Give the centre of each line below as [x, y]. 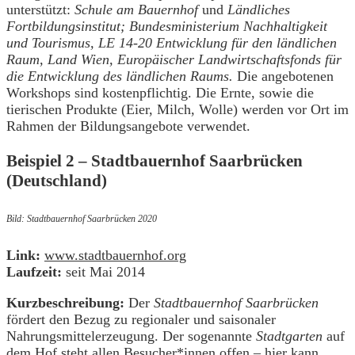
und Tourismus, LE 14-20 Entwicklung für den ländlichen [172, 43]
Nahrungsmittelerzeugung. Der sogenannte [131, 336]
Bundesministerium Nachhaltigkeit [228, 27]
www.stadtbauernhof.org [115, 256]
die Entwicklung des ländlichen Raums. [122, 76]
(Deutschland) [57, 181]
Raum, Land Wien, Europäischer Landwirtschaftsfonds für [174, 60]
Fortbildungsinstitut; [66, 27]
